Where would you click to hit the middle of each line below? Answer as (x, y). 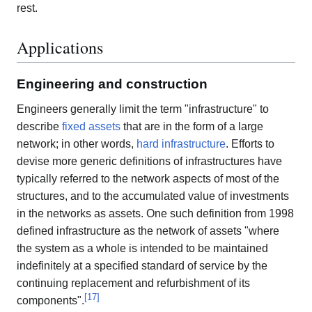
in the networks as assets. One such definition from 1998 (155, 213)
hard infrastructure (181, 143)
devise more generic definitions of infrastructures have (149, 161)
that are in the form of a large (192, 126)
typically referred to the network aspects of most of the (148, 178)
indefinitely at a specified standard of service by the (142, 265)
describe (39, 126)
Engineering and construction (112, 84)
